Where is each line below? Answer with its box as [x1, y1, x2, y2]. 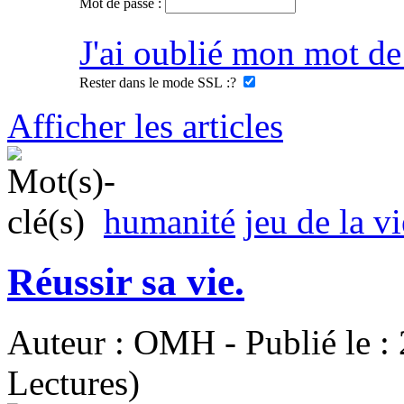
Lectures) [7, 363, 140, 402]
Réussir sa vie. [7, 260, 244, 303]
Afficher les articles [7, 106, 283, 145]
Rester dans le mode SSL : [79, 75, 230, 90]
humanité [104, 202, 235, 241]
